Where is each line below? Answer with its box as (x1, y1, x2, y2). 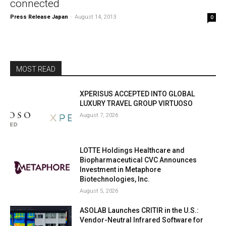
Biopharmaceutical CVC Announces (80, 155, 197, 164)
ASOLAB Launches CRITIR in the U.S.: (80, 206, 199, 214)
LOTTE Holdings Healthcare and (80, 146, 185, 154)
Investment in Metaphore (80, 165, 161, 174)
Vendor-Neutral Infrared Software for (80, 215, 204, 224)
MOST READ (16, 65, 55, 73)
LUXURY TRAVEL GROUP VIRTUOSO (80, 99, 193, 107)
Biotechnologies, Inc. (80, 175, 150, 183)
